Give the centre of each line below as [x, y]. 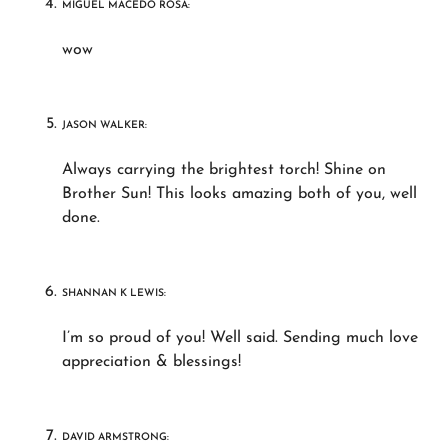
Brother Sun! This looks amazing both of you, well [240, 193]
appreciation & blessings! [152, 361]
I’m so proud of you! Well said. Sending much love [240, 337]
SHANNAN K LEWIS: [114, 293]
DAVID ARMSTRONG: [116, 437]
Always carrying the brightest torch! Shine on [224, 169]
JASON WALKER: [105, 125]
